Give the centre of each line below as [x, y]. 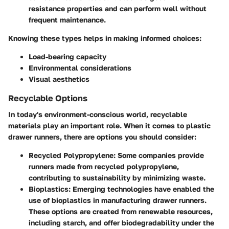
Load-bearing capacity [67, 56]
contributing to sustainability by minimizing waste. [117, 177]
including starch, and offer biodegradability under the [121, 222]
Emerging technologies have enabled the [142, 189]
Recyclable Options [48, 98]
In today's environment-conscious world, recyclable [98, 114]
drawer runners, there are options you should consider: [102, 136]
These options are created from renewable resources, [121, 211]
